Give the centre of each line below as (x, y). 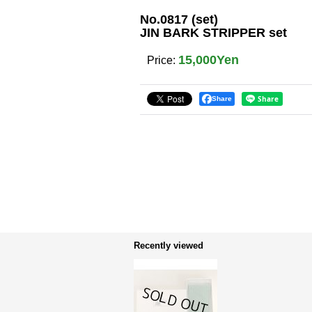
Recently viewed (169, 245)
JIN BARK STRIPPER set (213, 33)
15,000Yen (209, 60)
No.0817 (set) (179, 19)
